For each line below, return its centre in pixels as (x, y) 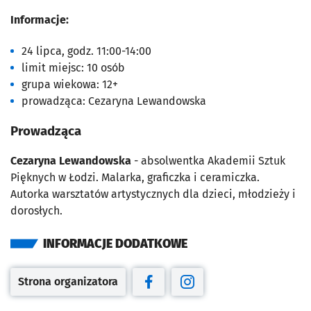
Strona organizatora (68, 281)
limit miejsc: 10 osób (73, 68)
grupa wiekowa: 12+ (70, 85)
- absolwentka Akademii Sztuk (210, 160)
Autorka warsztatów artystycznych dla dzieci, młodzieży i (153, 194)
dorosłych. (36, 210)
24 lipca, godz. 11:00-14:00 (86, 51)
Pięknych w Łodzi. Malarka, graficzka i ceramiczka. (135, 177)
